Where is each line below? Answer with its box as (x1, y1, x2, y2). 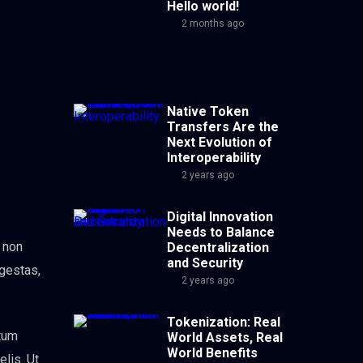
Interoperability (167, 150, 261, 166)
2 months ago (179, 18, 244, 30)
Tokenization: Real (167, 314, 280, 331)
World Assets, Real (167, 330, 283, 346)
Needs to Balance (167, 224, 275, 241)
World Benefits (167, 345, 258, 361)
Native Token (167, 104, 249, 120)
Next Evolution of (167, 135, 272, 151)
